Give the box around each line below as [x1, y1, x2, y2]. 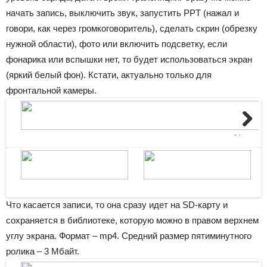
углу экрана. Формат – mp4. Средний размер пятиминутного [6, 231, 252, 241]
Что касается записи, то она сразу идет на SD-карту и [6, 200, 228, 210]
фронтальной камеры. [6, 85, 97, 95]
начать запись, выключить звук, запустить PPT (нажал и [6, 8, 239, 18]
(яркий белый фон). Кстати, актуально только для [6, 70, 212, 80]
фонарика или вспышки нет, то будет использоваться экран [6, 54, 252, 64]
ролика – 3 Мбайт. [6, 246, 79, 256]
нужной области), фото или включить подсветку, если [6, 39, 227, 49]
